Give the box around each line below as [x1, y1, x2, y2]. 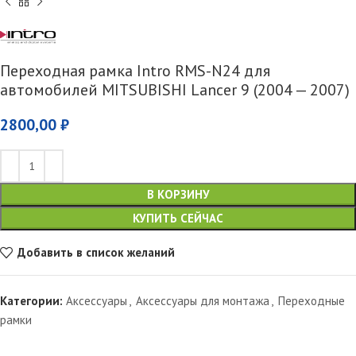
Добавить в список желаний [17, 245, 175, 261]
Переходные [278, 292, 345, 308]
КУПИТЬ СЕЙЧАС [133, 210, 223, 226]
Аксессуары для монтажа [136, 292, 269, 308]
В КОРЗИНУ [146, 186, 210, 202]
